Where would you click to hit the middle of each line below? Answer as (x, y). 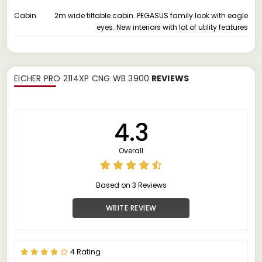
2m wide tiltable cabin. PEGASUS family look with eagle (151, 15)
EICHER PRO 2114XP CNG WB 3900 (82, 78)
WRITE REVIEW (131, 208)
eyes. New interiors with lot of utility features (172, 27)
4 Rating (85, 251)
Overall (131, 150)
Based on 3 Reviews (131, 185)
